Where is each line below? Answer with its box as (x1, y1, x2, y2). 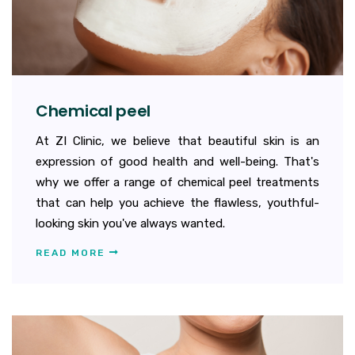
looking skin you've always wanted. (36, 216, 225, 231)
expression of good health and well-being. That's (36, 154, 319, 169)
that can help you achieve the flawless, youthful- (36, 195, 319, 210)
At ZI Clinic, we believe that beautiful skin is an (36, 133, 319, 148)
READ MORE (36, 246, 109, 258)
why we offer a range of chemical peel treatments (36, 174, 319, 189)
